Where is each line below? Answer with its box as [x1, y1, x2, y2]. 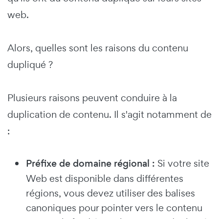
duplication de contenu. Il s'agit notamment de [7, 108, 212, 121]
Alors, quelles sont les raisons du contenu [7, 42, 188, 55]
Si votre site [155, 157, 209, 170]
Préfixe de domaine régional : [26, 157, 155, 171]
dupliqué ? [7, 58, 53, 71]
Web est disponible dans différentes [26, 172, 183, 185]
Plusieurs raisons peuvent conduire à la [7, 91, 177, 105]
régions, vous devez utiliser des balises [26, 187, 195, 200]
